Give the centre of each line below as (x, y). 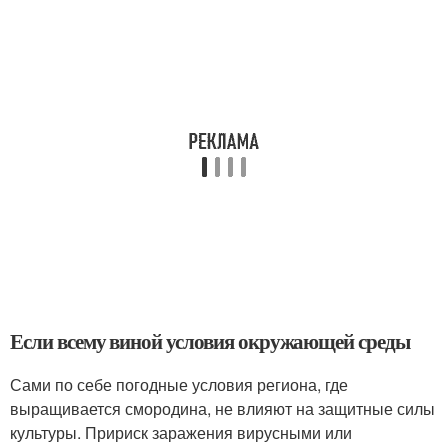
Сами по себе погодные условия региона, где (179, 385)
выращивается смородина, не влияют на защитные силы (222, 409)
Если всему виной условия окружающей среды (210, 341)
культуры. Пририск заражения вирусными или (181, 433)
